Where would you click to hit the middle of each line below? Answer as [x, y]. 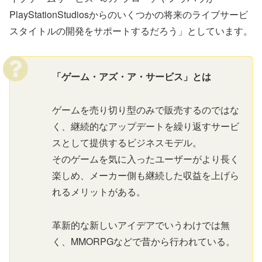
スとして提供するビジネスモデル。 [127, 142]
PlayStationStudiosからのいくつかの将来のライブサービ [129, 15]
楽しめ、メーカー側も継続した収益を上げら [146, 175]
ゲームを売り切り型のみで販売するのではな [146, 109]
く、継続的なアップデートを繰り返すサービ [146, 126]
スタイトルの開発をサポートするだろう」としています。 [131, 31]
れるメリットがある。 [99, 191]
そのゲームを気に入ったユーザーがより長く [146, 158]
